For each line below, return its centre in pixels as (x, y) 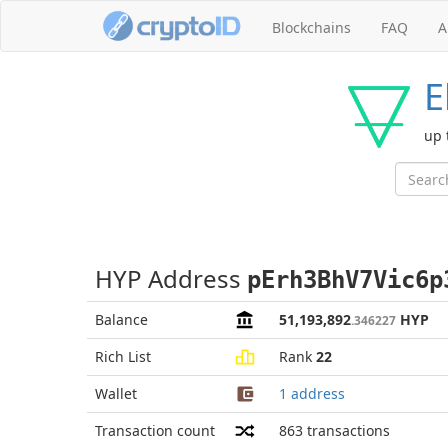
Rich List (123, 356)
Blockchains (311, 27)
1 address (312, 393)
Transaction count (155, 430)
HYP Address (171, 278)
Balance (121, 319)
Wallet (116, 393)
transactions (348, 430)
